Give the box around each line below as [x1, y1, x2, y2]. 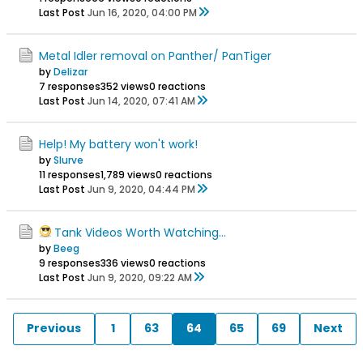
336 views [100, 255, 149, 270]
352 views [100, 79, 149, 93]
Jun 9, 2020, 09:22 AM [88, 270, 192, 284]
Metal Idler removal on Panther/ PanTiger [39, 47, 271, 64]
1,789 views [100, 167, 156, 181]
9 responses [39, 255, 100, 270]
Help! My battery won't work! [39, 135, 198, 152]
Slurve [53, 152, 83, 167]
